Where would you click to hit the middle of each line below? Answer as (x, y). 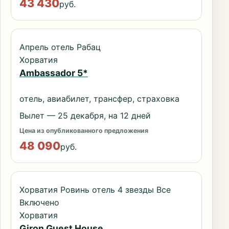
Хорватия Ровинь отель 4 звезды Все (95, 190)
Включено (39, 203)
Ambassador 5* (54, 73)
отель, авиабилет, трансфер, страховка (99, 99)
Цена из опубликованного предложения (84, 130)
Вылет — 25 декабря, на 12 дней (85, 115)
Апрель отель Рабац (60, 47)
